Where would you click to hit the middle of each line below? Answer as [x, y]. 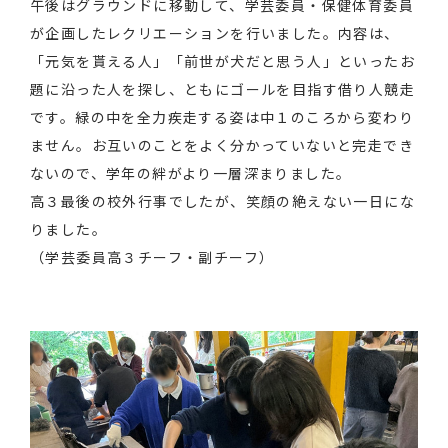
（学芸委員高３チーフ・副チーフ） [152, 256]
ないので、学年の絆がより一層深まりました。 [191, 172]
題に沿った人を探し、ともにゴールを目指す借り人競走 [222, 88]
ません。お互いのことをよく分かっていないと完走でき [222, 144]
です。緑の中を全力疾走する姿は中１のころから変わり [222, 116]
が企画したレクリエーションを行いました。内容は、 [215, 32]
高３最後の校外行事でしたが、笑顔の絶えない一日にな [222, 200]
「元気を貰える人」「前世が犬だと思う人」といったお [222, 60]
